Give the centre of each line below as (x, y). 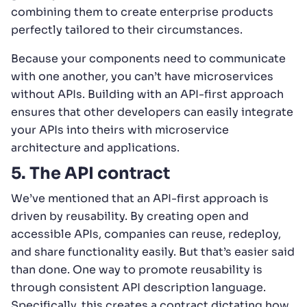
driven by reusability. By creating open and (130, 216)
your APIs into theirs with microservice (120, 130)
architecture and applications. (95, 147)
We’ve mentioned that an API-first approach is (140, 198)
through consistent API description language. (138, 287)
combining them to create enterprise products (142, 12)
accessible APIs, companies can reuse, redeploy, (146, 234)
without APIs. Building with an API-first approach (147, 94)
